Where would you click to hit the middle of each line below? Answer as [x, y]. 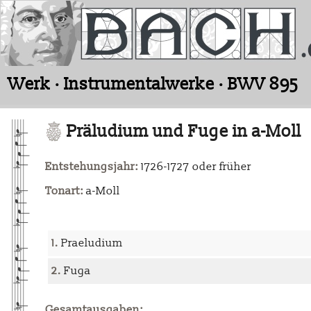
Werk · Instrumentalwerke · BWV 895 [153, 84]
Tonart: [64, 191]
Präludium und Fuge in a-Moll [182, 132]
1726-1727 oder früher [195, 167]
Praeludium [91, 243]
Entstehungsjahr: [92, 167]
